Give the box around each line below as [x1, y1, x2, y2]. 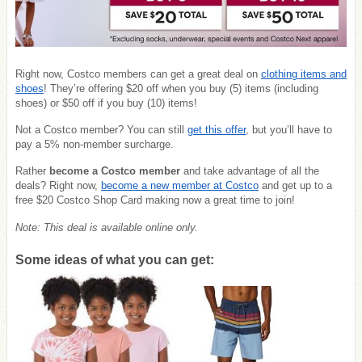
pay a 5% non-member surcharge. [15, 138, 174, 151]
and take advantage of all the [180, 165, 319, 178]
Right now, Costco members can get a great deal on [15, 68, 261, 81]
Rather [15, 165, 49, 178]
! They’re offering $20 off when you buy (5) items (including [44, 82, 318, 95]
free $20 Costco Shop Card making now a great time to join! [15, 194, 295, 207]
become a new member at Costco [101, 179, 259, 192]
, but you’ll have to [246, 124, 332, 137]
